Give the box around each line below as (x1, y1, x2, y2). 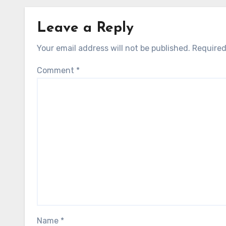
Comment (37, 66, 76, 76)
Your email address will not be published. (37, 43, 190, 53)
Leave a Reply (37, 21, 134, 36)
